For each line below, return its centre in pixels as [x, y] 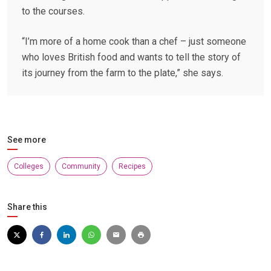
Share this [27, 207]
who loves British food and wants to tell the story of [131, 57]
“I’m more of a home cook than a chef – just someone [134, 42]
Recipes [132, 167]
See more [27, 140]
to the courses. [53, 11]
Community [81, 167]
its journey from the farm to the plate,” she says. [122, 73]
